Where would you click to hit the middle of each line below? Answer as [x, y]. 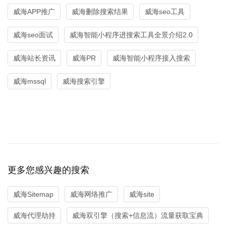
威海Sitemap [33, 194]
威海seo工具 [165, 12]
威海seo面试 [33, 35]
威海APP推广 [34, 12]
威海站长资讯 [34, 58]
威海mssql [30, 81]
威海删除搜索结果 [100, 12]
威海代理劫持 [34, 215]
